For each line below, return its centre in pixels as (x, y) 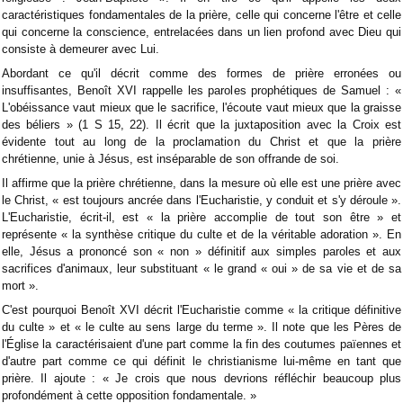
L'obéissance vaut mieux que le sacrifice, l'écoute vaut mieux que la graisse (201, 107)
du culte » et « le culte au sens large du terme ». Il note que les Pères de (201, 327)
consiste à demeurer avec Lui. (81, 49)
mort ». (20, 285)
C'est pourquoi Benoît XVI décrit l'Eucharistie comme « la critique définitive (201, 309)
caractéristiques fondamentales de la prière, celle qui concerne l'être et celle (201, 14)
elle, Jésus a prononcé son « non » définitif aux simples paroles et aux (201, 251)
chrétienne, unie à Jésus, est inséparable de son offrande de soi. (170, 158)
